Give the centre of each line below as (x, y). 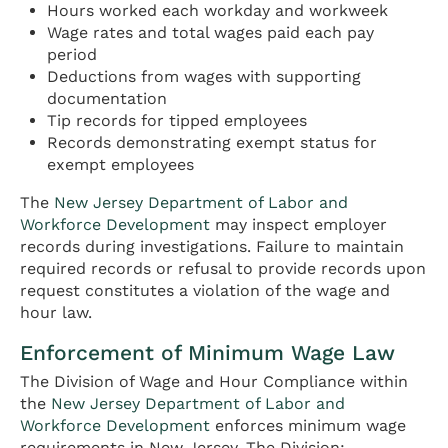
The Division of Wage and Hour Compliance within (214, 382)
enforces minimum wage (308, 426)
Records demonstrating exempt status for (212, 143)
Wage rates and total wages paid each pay (211, 33)
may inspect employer (298, 225)
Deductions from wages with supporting (204, 77)
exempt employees (121, 165)
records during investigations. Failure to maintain (212, 247)
